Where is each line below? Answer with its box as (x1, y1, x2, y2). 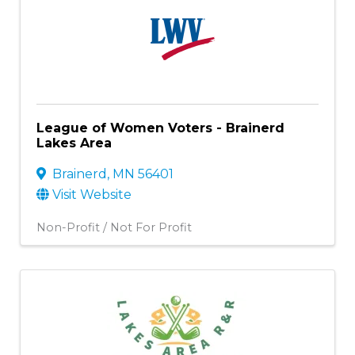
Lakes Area (36, 135, 112, 151)
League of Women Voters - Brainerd (36, 120, 284, 136)
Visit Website (52, 186, 132, 202)
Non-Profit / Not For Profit (36, 219, 192, 235)
